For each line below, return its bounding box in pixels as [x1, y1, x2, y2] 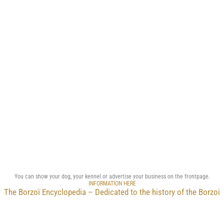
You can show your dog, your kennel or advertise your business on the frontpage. [14, 172, 210, 180]
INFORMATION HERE [88, 179, 136, 187]
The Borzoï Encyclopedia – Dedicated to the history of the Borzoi [4, 187, 220, 197]
